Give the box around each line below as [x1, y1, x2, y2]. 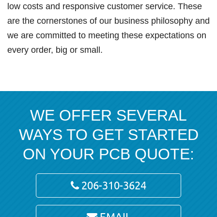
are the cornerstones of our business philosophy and [7, 15, 210, 26]
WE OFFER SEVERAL [30, 106, 187, 124]
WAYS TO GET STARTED [18, 125, 199, 143]
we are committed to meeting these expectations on [7, 30, 206, 40]
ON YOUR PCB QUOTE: [23, 145, 194, 163]
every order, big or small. [7, 45, 103, 55]
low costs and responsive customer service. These [7, 1, 202, 11]
